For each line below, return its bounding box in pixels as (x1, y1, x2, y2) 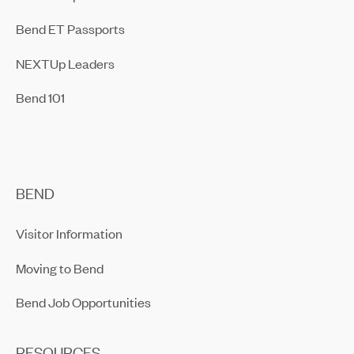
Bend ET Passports (15, 19, 125, 37)
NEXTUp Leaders (15, 54, 115, 72)
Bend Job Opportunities (15, 292, 151, 311)
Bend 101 (15, 88, 65, 106)
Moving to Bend (15, 258, 104, 277)
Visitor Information (15, 224, 122, 242)
